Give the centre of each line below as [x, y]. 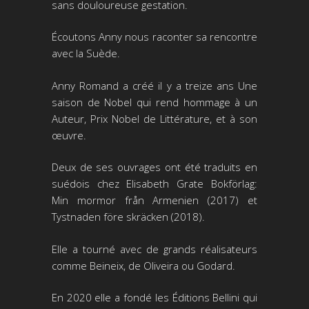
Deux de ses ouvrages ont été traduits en [154, 167]
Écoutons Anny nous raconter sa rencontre [154, 37]
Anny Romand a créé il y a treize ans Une [154, 85]
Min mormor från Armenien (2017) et [154, 200]
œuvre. [69, 135]
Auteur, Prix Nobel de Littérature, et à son [154, 118]
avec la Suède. [86, 53]
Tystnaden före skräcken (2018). [128, 217]
